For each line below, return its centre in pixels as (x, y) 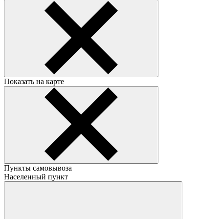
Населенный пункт (36, 176)
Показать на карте (34, 81)
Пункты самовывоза (38, 168)
